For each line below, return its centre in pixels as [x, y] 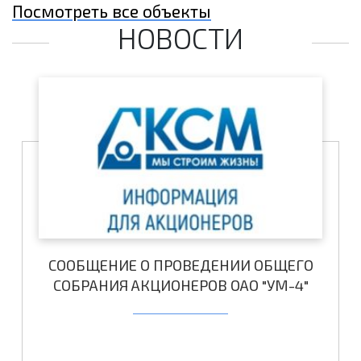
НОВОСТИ [180, 37]
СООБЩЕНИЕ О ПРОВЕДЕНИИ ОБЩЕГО [180, 265]
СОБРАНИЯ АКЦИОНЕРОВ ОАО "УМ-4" [180, 285]
